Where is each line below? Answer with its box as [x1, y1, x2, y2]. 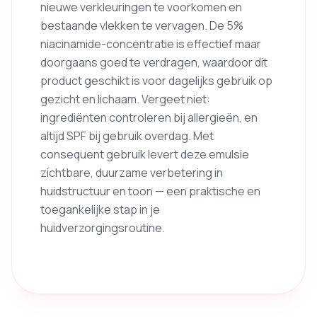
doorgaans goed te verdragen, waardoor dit [40, 54, 267, 70]
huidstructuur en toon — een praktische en [40, 183, 260, 199]
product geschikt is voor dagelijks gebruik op [40, 73, 272, 88]
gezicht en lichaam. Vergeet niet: [40, 91, 210, 107]
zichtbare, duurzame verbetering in [40, 165, 223, 180]
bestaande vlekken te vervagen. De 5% [40, 18, 243, 33]
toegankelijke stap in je [40, 202, 160, 217]
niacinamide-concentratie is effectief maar [40, 36, 261, 52]
